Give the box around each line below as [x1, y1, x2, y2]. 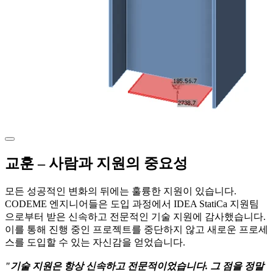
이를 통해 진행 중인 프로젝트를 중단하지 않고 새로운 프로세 [5, 224, 268, 235]
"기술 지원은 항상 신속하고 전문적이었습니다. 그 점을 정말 [5, 260, 264, 271]
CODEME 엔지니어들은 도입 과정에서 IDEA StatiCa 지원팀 [5, 198, 259, 209]
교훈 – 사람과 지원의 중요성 [5, 155, 188, 171]
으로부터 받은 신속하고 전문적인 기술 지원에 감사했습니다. [5, 211, 266, 222]
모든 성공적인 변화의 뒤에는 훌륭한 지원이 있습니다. [5, 185, 236, 196]
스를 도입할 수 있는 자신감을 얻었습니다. [5, 236, 185, 247]
